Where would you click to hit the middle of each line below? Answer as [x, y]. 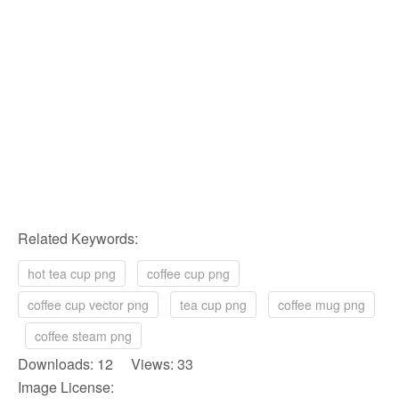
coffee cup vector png [88, 304]
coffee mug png [322, 304]
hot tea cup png [72, 273]
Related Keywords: [78, 238]
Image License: [66, 387]
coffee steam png [83, 335]
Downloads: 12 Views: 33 [106, 363]
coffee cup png [188, 273]
